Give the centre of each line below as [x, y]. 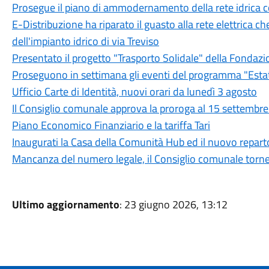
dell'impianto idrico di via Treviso [85, 41]
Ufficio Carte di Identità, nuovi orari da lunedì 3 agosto [134, 92]
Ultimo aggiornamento [65, 204]
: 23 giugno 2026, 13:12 [173, 204]
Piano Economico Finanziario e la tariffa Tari [111, 125]
